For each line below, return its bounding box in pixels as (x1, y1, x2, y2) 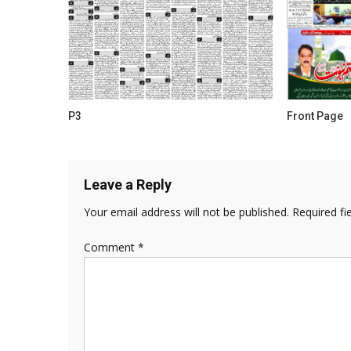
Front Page (286, 109, 343, 122)
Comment (84, 239, 138, 255)
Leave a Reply (84, 175, 172, 193)
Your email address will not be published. (84, 204, 289, 219)
